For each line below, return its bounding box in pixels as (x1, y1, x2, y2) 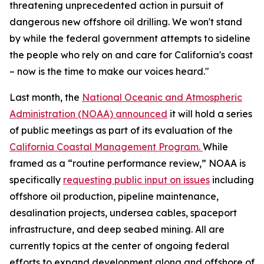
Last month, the (9, 91, 82, 103)
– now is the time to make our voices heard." (9, 65, 209, 77)
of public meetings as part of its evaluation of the (9, 124, 233, 136)
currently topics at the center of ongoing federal (9, 240, 229, 252)
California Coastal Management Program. (9, 141, 203, 153)
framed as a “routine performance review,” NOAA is (9, 157, 246, 169)
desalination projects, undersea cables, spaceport (9, 207, 237, 219)
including (210, 174, 254, 186)
